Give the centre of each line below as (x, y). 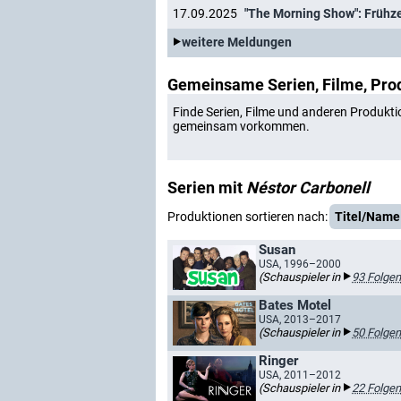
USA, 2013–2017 (300, 320)
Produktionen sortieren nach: (247, 217)
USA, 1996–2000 (300, 264)
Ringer (278, 361)
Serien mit (207, 188)
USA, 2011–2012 (300, 375)
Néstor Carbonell (308, 188)
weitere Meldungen (237, 43)
